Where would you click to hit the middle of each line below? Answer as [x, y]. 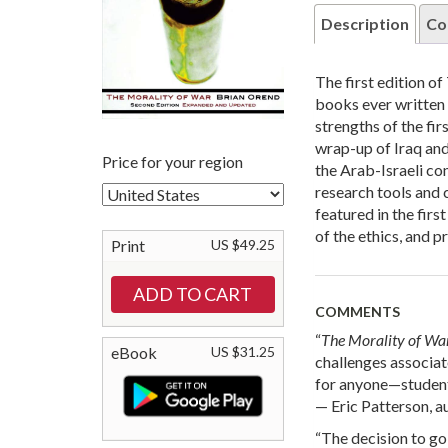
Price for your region [172, 161]
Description [364, 24]
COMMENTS [357, 312]
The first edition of [380, 82]
